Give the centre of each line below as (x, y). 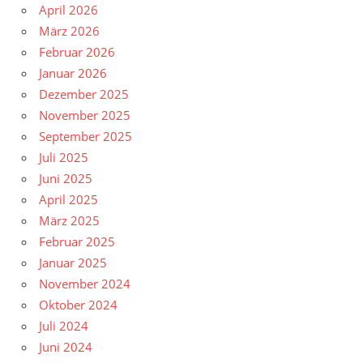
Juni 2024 (66, 347)
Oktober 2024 (78, 305)
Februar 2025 (77, 242)
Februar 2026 (77, 52)
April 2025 (68, 200)
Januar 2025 (73, 263)
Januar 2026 (73, 73)
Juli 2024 (64, 326)
